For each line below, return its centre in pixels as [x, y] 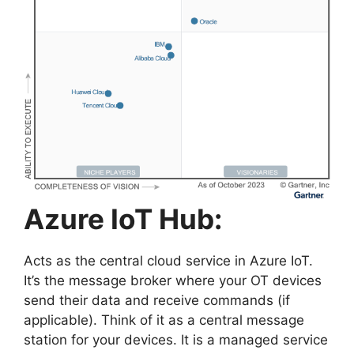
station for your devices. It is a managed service [176, 339]
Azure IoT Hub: [123, 218]
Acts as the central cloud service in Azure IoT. [168, 260]
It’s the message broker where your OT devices [173, 280]
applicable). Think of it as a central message [164, 320]
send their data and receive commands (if [157, 300]
